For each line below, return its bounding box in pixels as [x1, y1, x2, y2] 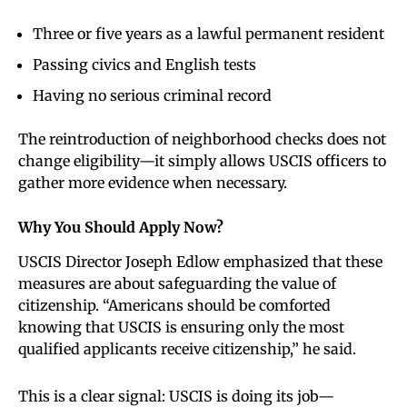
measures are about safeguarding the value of [18, 274, 336, 293]
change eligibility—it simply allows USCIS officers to [18, 152, 386, 171]
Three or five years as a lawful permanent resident [33, 25, 384, 44]
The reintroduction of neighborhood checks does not [18, 130, 386, 149]
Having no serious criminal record [33, 86, 272, 105]
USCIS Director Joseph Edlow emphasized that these [18, 253, 382, 272]
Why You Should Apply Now [18, 218, 216, 237]
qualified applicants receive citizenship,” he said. [18, 340, 356, 359]
